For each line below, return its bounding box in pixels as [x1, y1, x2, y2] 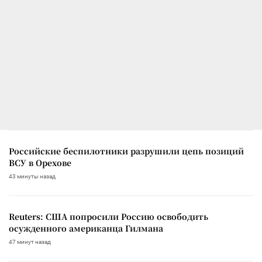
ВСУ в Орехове [9, 156, 71, 168]
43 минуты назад [9, 173, 56, 180]
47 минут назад [9, 238, 51, 245]
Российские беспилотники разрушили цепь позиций [9, 144, 244, 157]
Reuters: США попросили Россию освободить [9, 210, 208, 222]
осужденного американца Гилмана [9, 222, 163, 234]
